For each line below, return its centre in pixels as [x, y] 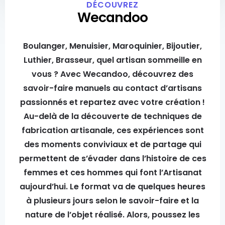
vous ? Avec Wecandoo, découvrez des [113, 74]
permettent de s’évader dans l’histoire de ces [113, 158]
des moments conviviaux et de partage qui [113, 144]
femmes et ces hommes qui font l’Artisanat [113, 173]
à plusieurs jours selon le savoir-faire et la [113, 201]
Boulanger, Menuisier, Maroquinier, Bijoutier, [113, 46]
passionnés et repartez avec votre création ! [113, 102]
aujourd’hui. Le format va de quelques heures [113, 187]
